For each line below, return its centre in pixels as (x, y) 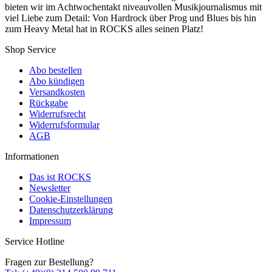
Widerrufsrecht (57, 114)
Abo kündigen (57, 81)
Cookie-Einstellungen (71, 199)
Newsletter (50, 188)
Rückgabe (49, 103)
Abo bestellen (56, 70)
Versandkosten (57, 92)
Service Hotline (35, 242)
